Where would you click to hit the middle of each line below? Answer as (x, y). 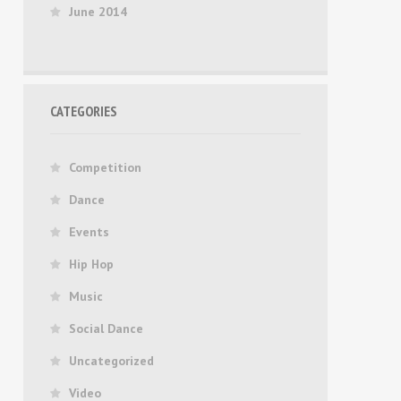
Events (89, 232)
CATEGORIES (84, 111)
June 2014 (98, 12)
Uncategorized (111, 361)
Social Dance (106, 328)
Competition (105, 167)
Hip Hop (91, 264)
